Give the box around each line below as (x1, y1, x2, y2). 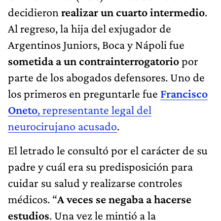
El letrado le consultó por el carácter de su (8, 143, 208, 157)
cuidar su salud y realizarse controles (8, 176, 182, 189)
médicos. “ (8, 192, 57, 206)
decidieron (8, 5, 61, 19)
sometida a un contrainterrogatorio (8, 54, 179, 68)
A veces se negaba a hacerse (57, 192, 191, 206)
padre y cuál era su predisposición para (8, 159, 193, 173)
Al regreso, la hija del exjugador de (8, 21, 171, 35)
